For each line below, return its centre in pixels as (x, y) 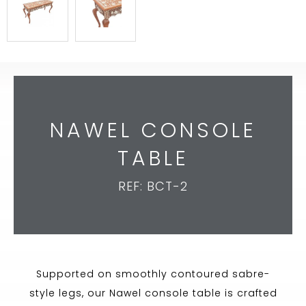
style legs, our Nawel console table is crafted (153, 293)
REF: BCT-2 (153, 186)
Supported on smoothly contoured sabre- (153, 274)
